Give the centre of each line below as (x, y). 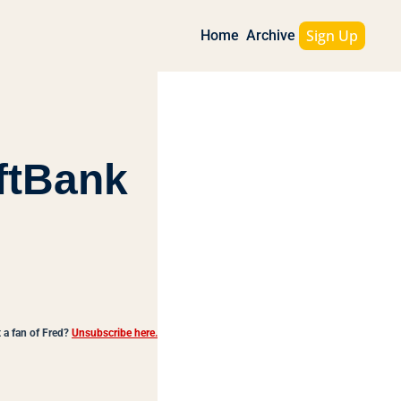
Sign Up (332, 36)
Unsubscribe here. (115, 333)
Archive (270, 35)
